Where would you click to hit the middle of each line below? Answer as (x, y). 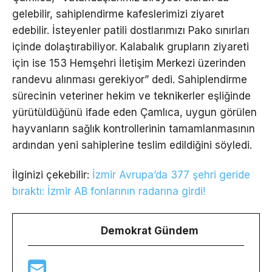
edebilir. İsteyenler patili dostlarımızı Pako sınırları (131, 31)
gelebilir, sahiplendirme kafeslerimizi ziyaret (118, 14)
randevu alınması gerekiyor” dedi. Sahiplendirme (130, 80)
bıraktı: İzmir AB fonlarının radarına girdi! (109, 192)
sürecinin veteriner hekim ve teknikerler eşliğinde (131, 96)
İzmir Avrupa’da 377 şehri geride (170, 175)
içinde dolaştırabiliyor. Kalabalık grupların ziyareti (131, 47)
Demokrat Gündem (150, 231)
